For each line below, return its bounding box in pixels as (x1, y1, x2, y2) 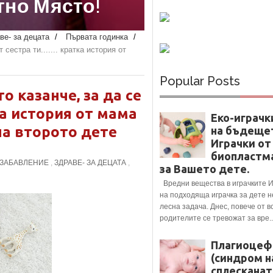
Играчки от (211, 137, 271, 150)
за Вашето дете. (160, 163, 249, 175)
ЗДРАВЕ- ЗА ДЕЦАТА (54, 158, 126, 168)
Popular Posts (160, 73, 240, 88)
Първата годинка (66, 32, 128, 42)
